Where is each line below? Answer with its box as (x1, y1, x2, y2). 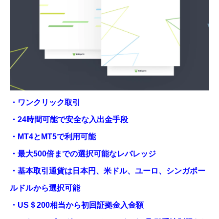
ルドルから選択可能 (10, 183, 80, 192)
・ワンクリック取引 (10, 98, 80, 107)
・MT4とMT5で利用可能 (10, 132, 96, 141)
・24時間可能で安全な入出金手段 (10, 115, 128, 124)
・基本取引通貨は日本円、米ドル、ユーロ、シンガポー (10, 166, 205, 175)
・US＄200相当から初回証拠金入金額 (10, 200, 144, 209)
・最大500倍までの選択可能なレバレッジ (10, 149, 156, 158)
